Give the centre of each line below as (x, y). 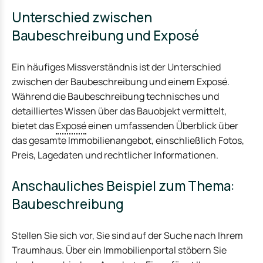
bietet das (34, 125)
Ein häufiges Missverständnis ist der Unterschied (116, 67)
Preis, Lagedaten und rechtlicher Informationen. (115, 155)
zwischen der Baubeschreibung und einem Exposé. (121, 81)
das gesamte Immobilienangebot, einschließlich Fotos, (128, 140)
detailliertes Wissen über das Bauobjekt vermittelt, (119, 111)
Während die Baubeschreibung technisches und (115, 96)
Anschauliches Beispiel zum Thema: (123, 186)
